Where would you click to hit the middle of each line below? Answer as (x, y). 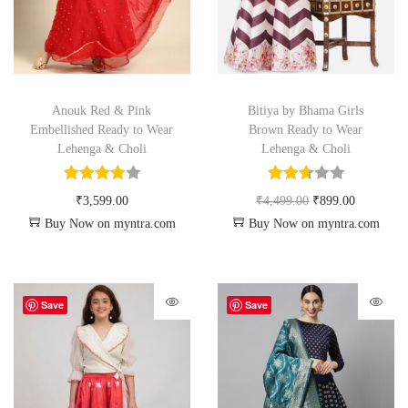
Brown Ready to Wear (306, 130)
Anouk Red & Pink (102, 111)
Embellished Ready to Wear (102, 130)
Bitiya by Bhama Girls (306, 111)
